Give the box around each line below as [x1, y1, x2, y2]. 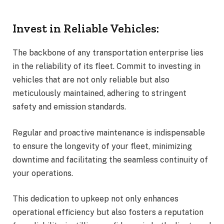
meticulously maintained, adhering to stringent [12, 88, 186, 98]
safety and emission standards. [12, 102, 126, 112]
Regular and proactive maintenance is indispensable [12, 127, 205, 137]
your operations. [12, 168, 73, 178]
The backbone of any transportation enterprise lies [12, 48, 203, 58]
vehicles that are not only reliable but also [12, 75, 169, 85]
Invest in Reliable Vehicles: [12, 21, 159, 36]
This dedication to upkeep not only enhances [12, 194, 178, 204]
